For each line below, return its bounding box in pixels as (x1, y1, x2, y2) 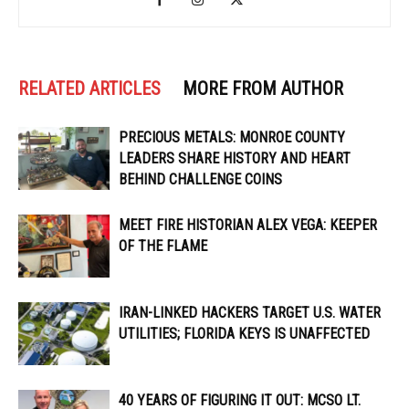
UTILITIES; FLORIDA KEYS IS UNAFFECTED (119, 325, 370, 343)
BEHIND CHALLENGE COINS (119, 171, 282, 189)
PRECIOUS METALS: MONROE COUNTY (119, 129, 345, 147)
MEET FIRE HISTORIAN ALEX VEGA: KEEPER (119, 216, 377, 235)
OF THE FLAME (119, 237, 207, 256)
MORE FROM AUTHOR (183, 78, 343, 100)
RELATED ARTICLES (18, 78, 161, 100)
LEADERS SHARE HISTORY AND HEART (119, 150, 351, 168)
